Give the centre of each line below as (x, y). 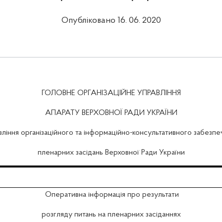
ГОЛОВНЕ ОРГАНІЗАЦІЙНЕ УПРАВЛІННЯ (111, 93)
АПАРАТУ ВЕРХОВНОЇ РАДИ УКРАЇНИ (111, 113)
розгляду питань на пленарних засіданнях (111, 215)
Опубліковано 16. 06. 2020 (111, 21)
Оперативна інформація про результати (112, 195)
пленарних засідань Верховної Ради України (111, 153)
